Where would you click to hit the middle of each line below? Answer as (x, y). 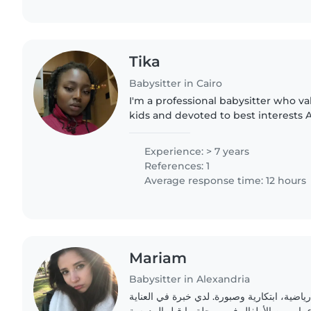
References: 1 (176, 166)
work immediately (176, 129)
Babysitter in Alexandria (190, 279)
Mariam (158, 258)
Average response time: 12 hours (224, 180)
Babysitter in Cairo (176, 83)
